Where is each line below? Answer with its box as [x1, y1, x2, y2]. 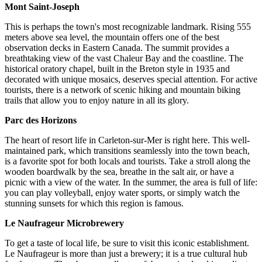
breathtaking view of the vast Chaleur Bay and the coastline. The [5, 53, 243, 64]
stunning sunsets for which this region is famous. [5, 198, 184, 209]
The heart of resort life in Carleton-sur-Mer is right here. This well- [5, 135, 250, 146]
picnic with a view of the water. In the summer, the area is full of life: [5, 177, 257, 188]
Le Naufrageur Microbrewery [5, 218, 124, 229]
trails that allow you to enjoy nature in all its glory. [5, 95, 189, 106]
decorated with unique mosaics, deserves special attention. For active [5, 74, 257, 85]
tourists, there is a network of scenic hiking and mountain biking [5, 85, 240, 95]
